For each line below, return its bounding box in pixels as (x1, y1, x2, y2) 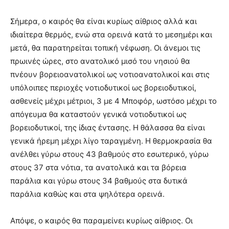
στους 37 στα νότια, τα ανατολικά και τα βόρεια (10, 162, 187, 172)
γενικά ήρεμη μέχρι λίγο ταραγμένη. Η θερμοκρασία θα (10, 135, 212, 146)
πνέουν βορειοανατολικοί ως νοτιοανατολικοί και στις (10, 69, 210, 79)
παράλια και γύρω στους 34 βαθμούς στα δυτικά (10, 175, 188, 186)
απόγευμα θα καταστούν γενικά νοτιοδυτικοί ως (10, 109, 187, 119)
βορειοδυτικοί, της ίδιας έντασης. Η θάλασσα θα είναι (10, 122, 205, 132)
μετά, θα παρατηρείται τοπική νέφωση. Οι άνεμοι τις (10, 42, 200, 53)
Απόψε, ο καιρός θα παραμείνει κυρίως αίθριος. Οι (10, 215, 193, 225)
